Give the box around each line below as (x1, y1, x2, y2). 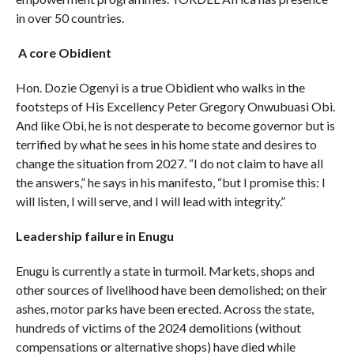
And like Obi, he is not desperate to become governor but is (15, 117, 335, 133)
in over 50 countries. (15, 9, 124, 25)
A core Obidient (15, 44, 111, 60)
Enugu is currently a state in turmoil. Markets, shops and (15, 262, 314, 278)
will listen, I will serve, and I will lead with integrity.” (15, 193, 285, 209)
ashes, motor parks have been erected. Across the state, (15, 300, 314, 316)
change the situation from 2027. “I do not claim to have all (15, 155, 323, 171)
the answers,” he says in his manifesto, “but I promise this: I (15, 174, 326, 190)
